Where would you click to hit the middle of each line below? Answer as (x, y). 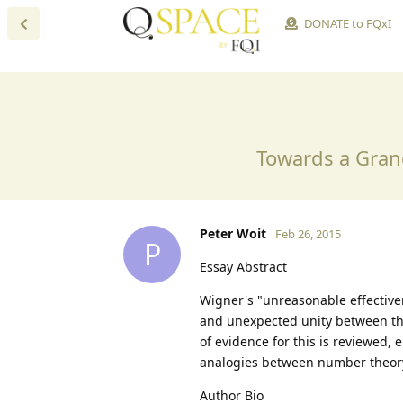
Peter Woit (233, 233)
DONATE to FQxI (347, 23)
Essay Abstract (243, 266)
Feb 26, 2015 (308, 233)
